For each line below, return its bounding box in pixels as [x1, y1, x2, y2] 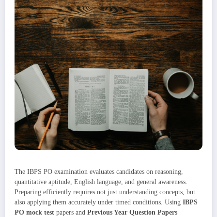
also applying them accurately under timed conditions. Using [15, 199, 183, 206]
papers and [54, 209, 87, 216]
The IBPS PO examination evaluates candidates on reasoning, [15, 168, 183, 175]
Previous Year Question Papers [87, 209, 177, 216]
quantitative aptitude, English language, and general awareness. [15, 178, 187, 186]
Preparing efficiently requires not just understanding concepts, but [15, 188, 195, 196]
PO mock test [15, 209, 54, 216]
